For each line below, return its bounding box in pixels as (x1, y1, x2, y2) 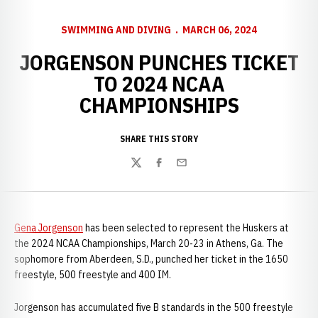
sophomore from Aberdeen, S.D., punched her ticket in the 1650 (14, 253, 288, 265)
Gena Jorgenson (14, 221, 83, 234)
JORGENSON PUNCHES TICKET (19, 48, 299, 76)
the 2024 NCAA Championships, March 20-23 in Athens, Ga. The (14, 237, 283, 250)
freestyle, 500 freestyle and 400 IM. (14, 268, 171, 281)
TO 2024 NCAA (93, 70, 225, 97)
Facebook (153, 163, 197, 177)
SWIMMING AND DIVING (61, 23, 171, 36)
